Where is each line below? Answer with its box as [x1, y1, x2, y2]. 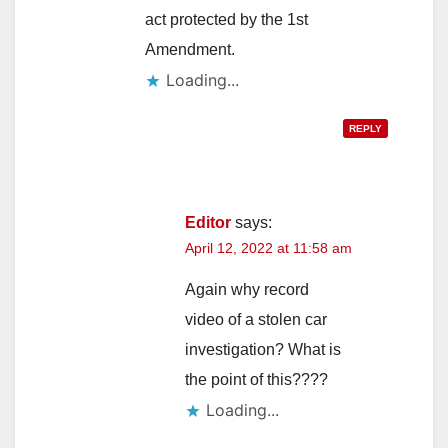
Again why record [185, 280, 309, 298]
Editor [185, 213, 231, 231]
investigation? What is [185, 340, 341, 358]
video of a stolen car [185, 310, 327, 328]
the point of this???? [185, 370, 328, 388]
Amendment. [145, 40, 235, 58]
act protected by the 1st [145, 10, 308, 28]
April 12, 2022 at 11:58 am [185, 239, 352, 256]
